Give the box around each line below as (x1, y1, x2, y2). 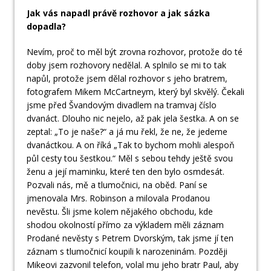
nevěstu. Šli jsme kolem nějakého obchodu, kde (27, 206, 213, 218)
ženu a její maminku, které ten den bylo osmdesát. (27, 166, 224, 178)
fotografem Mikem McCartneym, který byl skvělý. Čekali (27, 86, 244, 98)
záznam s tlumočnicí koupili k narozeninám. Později (27, 246, 227, 258)
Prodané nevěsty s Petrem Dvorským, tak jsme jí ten (27, 232, 233, 244)
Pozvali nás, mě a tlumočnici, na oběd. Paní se (27, 179, 207, 191)
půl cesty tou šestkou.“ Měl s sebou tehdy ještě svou (27, 152, 233, 165)
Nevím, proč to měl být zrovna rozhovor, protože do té (27, 46, 243, 58)
